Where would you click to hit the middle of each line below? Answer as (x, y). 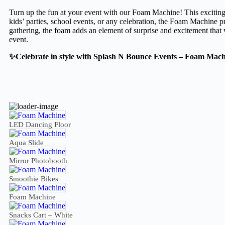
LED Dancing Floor (40, 124)
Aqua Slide (26, 142)
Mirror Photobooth (38, 160)
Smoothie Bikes (34, 179)
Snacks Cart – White (41, 215)
